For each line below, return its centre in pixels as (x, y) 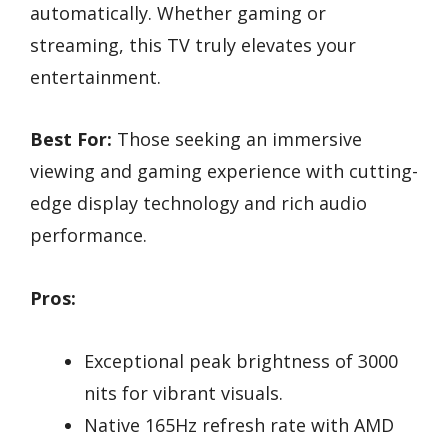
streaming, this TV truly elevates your (193, 44)
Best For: (71, 139)
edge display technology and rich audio (198, 203)
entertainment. (95, 76)
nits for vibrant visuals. (183, 392)
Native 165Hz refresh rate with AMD (239, 424)
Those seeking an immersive (237, 139)
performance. (88, 235)
